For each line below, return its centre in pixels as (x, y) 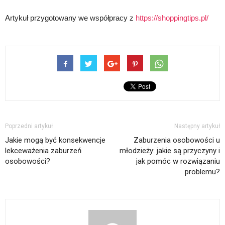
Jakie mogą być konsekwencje (55, 140)
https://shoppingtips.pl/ (172, 18)
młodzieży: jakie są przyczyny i (170, 150)
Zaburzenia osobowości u (177, 140)
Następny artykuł (197, 126)
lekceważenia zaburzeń (43, 150)
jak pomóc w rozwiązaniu (178, 161)
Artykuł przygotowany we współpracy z (70, 18)
